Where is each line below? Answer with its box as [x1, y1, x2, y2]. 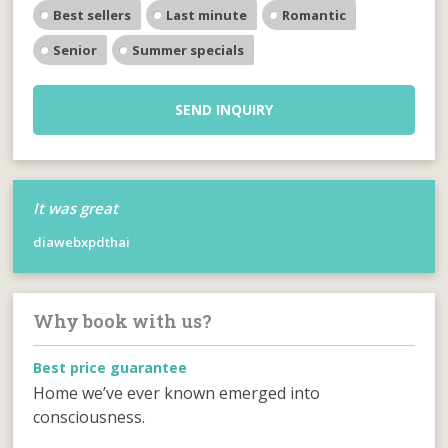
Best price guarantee [33, 357, 188, 377]
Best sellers [53, 5, 132, 24]
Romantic [282, 5, 347, 24]
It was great [33, 197, 119, 218]
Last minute [166, 5, 248, 24]
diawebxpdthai [33, 232, 131, 251]
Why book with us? [33, 308, 213, 333]
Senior [53, 40, 98, 59]
